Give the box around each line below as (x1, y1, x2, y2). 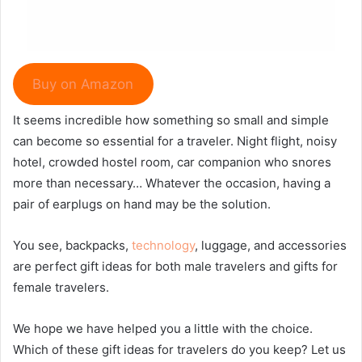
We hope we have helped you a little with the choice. (13, 321, 313, 337)
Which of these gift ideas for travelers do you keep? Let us (13, 342, 346, 358)
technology (132, 238, 195, 254)
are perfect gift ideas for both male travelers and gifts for (13, 259, 338, 275)
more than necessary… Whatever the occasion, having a (13, 175, 330, 192)
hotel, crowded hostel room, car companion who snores (13, 154, 331, 170)
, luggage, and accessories (195, 238, 347, 254)
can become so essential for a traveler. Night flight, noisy (13, 133, 337, 149)
